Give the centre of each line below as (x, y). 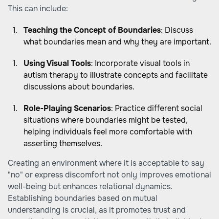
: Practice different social (157, 108)
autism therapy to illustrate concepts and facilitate (116, 75)
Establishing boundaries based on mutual (83, 198)
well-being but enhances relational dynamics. (90, 186)
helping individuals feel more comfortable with (108, 132)
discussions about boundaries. (79, 87)
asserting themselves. (63, 143)
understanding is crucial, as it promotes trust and (97, 210)
